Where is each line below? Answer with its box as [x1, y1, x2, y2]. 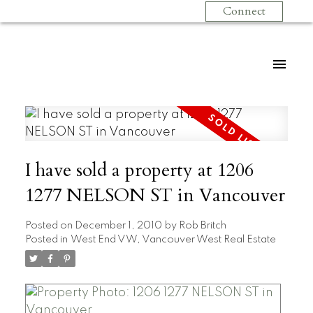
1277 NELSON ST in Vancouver [24, 182, 285, 208]
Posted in [24, 234, 68, 245]
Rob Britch [178, 220, 226, 231]
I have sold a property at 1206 [24, 157, 254, 183]
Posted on [24, 220, 75, 231]
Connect [222, 3, 265, 20]
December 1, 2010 [74, 220, 162, 231]
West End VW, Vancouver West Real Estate [70, 234, 276, 245]
